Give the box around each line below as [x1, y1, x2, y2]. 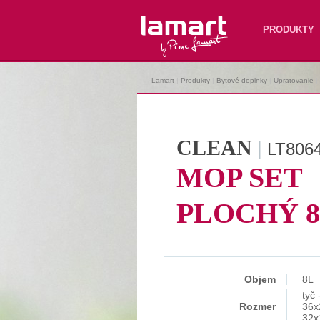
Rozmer [239, 301, 276, 312]
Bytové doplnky [216, 76, 267, 84]
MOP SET [176, 161, 302, 194]
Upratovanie [274, 76, 314, 84]
